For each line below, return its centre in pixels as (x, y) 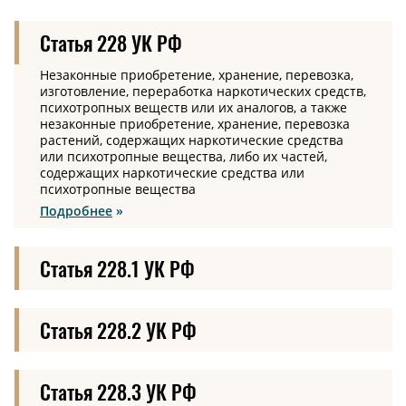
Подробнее (76, 210)
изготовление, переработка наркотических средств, (203, 91)
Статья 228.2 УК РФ (118, 329)
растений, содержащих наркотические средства (192, 140)
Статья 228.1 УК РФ (117, 268)
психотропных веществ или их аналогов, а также (193, 107)
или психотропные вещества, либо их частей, (184, 156)
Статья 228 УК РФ (111, 42)
